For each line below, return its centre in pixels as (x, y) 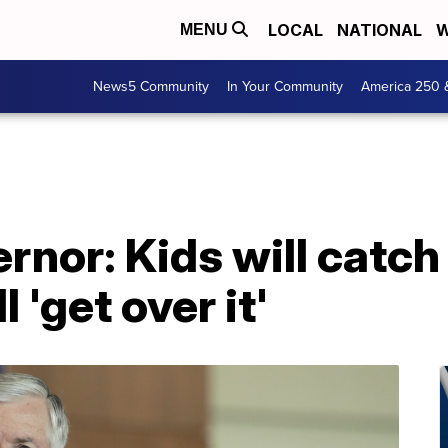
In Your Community (285, 86)
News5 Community (151, 86)
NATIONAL (379, 30)
